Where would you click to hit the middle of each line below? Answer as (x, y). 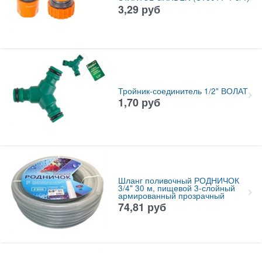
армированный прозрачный (171, 195)
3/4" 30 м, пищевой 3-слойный (176, 188)
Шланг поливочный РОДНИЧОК (178, 180)
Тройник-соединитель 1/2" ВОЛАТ (183, 91)
